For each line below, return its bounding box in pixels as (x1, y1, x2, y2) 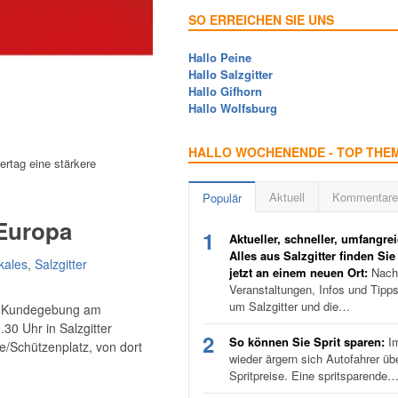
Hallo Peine (188, 49, 251, 67)
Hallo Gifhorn (188, 83, 262, 100)
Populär (203, 189, 242, 207)
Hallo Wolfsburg (188, 99, 277, 117)
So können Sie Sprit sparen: (229, 333, 385, 351)
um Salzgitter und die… (229, 298, 350, 315)
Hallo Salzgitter (188, 66, 273, 84)
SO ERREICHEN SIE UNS (188, 11, 334, 29)
